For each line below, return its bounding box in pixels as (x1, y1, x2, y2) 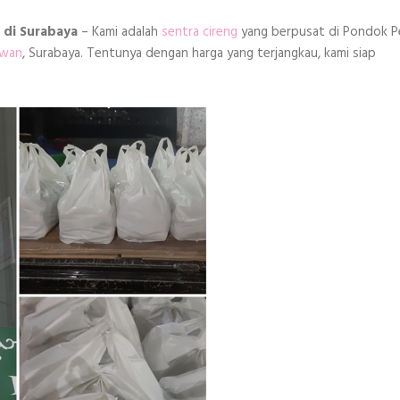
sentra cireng (162, 21, 237, 43)
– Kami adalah (78, 21, 162, 43)
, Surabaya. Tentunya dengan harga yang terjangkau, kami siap (22, 42, 376, 64)
